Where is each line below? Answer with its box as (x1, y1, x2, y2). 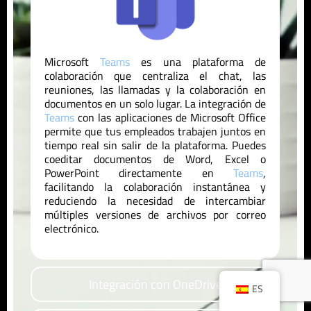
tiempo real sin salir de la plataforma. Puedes (44, 137, 266, 154)
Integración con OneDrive (88, 274, 222, 294)
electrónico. (44, 220, 101, 237)
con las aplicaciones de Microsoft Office (74, 109, 266, 126)
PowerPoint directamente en (44, 165, 233, 182)
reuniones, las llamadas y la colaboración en (44, 81, 266, 99)
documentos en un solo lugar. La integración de (44, 95, 266, 112)
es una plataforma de (130, 53, 267, 71)
